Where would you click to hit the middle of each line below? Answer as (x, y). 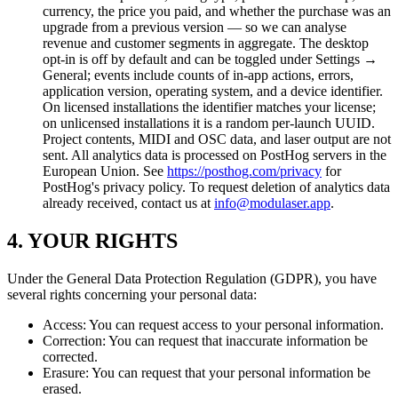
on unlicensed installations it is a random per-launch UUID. (209, 123)
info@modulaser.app (272, 203)
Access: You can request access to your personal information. (213, 325)
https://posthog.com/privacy (244, 171)
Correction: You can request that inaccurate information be (205, 341)
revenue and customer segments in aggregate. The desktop (206, 44)
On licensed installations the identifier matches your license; (209, 107)
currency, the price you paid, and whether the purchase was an (217, 12)
